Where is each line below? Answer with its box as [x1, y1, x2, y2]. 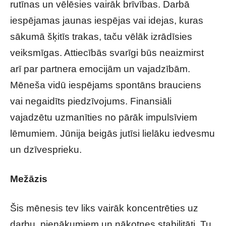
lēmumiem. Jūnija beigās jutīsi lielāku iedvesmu [10, 128, 215, 139]
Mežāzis [10, 174, 47, 184]
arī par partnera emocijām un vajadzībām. [10, 64, 190, 74]
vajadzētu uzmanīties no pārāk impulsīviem [10, 112, 197, 123]
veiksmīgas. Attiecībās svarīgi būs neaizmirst [10, 47, 204, 58]
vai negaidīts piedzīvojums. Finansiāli [10, 96, 172, 106]
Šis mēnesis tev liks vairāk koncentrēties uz [10, 203, 198, 213]
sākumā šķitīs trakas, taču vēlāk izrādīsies [10, 31, 192, 42]
